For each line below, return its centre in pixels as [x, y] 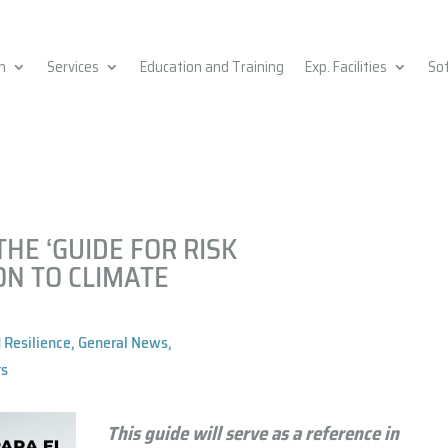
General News [123, 342]
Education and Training [211, 67]
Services [72, 67]
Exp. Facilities [345, 67]
